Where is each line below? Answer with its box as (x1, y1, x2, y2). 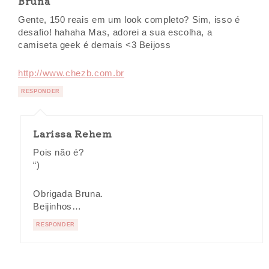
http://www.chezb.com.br (18, 68, 124, 79)
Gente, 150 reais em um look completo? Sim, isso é (18, 15, 240, 25)
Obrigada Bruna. (33, 189, 103, 199)
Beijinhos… (33, 201, 82, 211)
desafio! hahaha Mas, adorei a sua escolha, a (18, 28, 213, 38)
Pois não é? (33, 148, 84, 158)
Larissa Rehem (33, 126, 112, 141)
